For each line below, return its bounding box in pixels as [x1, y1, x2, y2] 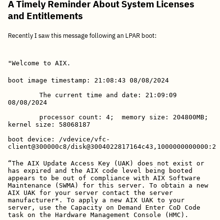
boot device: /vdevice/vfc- [8, 135, 110, 143]
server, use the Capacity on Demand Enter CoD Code [8, 203, 200, 211]
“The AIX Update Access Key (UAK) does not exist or [8, 159, 204, 167]
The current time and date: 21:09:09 [8, 91, 177, 99]
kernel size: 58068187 [8, 120, 90, 128]
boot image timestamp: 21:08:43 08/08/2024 [8, 76, 169, 84]
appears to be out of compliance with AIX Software [8, 174, 200, 182]
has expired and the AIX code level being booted [8, 166, 192, 174]
